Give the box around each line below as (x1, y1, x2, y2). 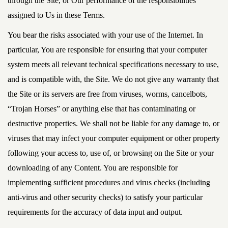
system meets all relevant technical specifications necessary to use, (8, 60, 219, 69)
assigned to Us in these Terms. (8, 11, 105, 19)
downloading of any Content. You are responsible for (8, 163, 178, 172)
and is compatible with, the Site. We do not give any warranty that (8, 75, 219, 83)
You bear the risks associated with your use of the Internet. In (8, 31, 203, 39)
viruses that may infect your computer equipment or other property (8, 134, 220, 142)
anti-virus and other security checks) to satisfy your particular (8, 193, 203, 202)
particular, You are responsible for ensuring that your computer (8, 45, 207, 54)
